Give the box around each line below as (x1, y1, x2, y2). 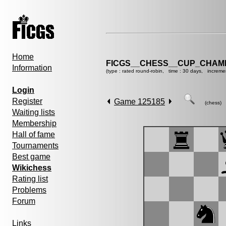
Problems (12, 186, 46, 194)
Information (12, 64, 52, 72)
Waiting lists (12, 108, 55, 117)
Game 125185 (114, 97, 165, 106)
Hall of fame (12, 130, 55, 139)
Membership (12, 119, 56, 128)
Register (12, 97, 42, 105)
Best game (12, 152, 50, 161)
